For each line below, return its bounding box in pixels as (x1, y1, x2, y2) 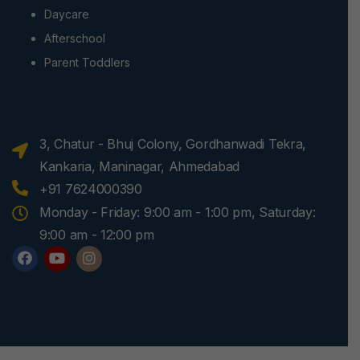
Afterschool (44, 31, 105, 46)
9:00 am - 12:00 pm (39, 227, 154, 243)
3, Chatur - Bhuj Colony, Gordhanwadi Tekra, (39, 136, 307, 153)
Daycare (44, 7, 89, 22)
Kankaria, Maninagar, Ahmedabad (39, 158, 239, 175)
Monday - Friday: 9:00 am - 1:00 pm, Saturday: (39, 204, 316, 221)
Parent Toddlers (44, 55, 130, 70)
